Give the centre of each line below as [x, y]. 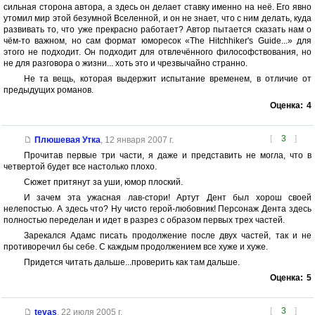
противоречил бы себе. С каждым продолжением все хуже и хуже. [136, 247]
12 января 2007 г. [139, 140]
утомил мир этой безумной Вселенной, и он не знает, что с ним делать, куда [157, 19]
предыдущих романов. [49, 90]
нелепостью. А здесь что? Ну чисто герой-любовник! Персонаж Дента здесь [157, 209]
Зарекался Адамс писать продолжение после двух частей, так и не [167, 236]
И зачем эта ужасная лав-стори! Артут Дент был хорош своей [167, 198]
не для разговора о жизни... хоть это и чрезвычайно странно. [126, 64]
